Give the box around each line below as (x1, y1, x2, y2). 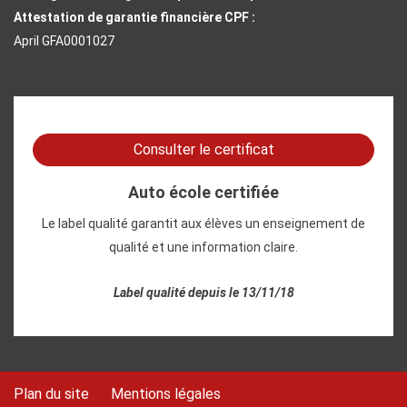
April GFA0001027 (14, 34, 114, 48)
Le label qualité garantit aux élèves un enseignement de (42, 216, 365, 231)
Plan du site (14, 385, 89, 402)
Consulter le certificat (133, 141, 274, 158)
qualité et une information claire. (109, 240, 298, 254)
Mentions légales (111, 385, 221, 402)
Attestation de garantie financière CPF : (14, 10, 255, 25)
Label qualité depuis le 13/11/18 (113, 285, 294, 300)
